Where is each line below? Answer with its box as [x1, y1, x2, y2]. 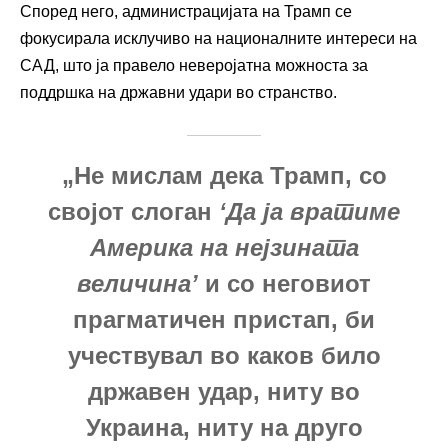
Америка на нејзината [89, 233, 359, 261]
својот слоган [48, 197, 219, 225]
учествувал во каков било [67, 341, 381, 369]
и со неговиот [198, 269, 371, 297]
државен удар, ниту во [88, 377, 360, 405]
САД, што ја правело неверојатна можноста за [20, 56, 368, 74]
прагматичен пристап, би [73, 305, 375, 333]
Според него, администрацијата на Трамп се [20, 2, 352, 20]
